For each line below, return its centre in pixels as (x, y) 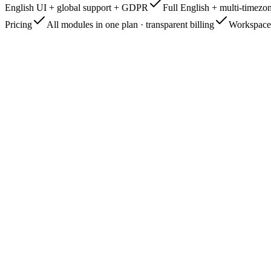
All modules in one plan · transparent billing (130, 25)
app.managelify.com (58, 165)
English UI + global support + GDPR (77, 8)
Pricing (18, 25)
